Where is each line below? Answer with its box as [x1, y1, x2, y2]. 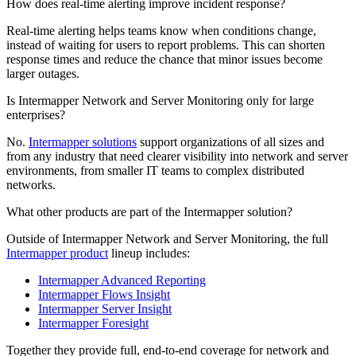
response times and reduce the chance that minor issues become [6, 52, 323, 66]
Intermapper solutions [29, 134, 137, 149]
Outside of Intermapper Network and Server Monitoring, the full [6, 231, 328, 246]
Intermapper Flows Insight [38, 287, 170, 301]
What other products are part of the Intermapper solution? [6, 204, 292, 219]
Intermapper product [6, 246, 108, 260]
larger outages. [6, 66, 79, 80]
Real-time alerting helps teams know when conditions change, [6, 23, 316, 37]
